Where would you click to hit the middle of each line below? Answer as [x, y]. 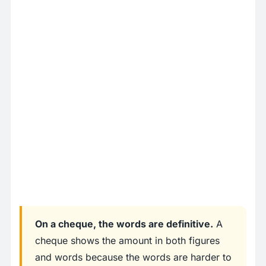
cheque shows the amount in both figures [127, 241]
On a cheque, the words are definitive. [124, 224]
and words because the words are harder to [133, 257]
